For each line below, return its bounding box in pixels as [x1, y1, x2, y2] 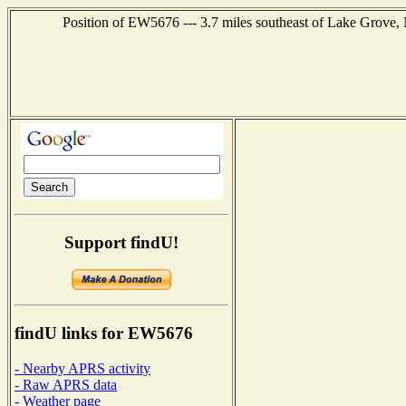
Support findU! [64, 232, 179, 252]
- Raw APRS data [14, 376, 117, 392]
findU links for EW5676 [14, 324, 193, 343]
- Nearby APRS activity [14, 360, 150, 376]
